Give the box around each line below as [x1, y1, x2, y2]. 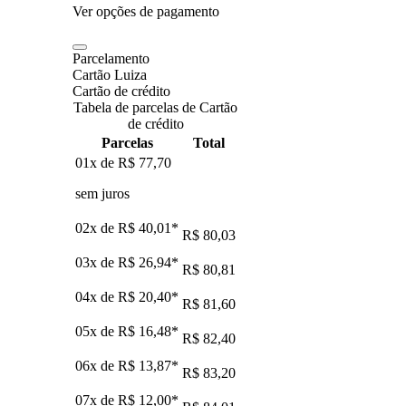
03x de [75, 254, 118, 270]
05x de [75, 323, 118, 339]
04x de [75, 288, 118, 304]
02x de [75, 219, 118, 236]
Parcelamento [72, 50, 150, 66]
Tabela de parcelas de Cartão [73, 99, 237, 115]
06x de [75, 357, 118, 373]
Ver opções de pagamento [72, 3, 219, 19]
